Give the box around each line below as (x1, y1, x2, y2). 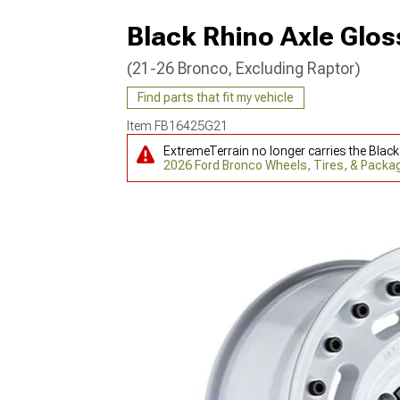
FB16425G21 (154, 119, 228, 133)
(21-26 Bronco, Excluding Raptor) (127, 59, 361, 78)
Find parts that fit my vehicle (137, 90, 294, 104)
